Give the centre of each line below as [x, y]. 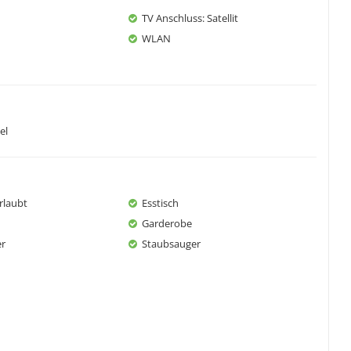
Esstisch [160, 203]
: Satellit [220, 18]
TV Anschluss [172, 18]
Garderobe [167, 223]
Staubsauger [171, 243]
